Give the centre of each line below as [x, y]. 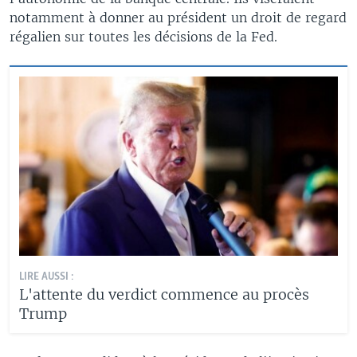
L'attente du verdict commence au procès [164, 294]
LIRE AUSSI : [47, 277]
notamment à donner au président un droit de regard [178, 18]
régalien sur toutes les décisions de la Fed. [143, 37]
